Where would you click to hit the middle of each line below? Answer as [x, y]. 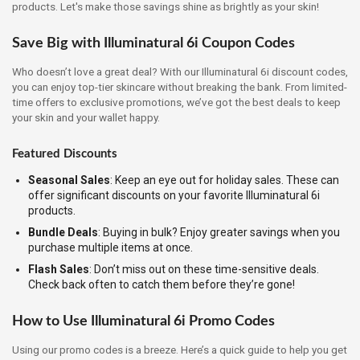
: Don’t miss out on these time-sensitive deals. [204, 269]
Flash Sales [59, 269]
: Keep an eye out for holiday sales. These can [225, 180]
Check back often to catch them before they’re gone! [162, 284]
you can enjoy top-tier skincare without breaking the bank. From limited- [180, 87]
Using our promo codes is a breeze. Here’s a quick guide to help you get [180, 350]
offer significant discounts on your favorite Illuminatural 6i [174, 195]
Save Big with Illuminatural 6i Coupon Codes [153, 44]
